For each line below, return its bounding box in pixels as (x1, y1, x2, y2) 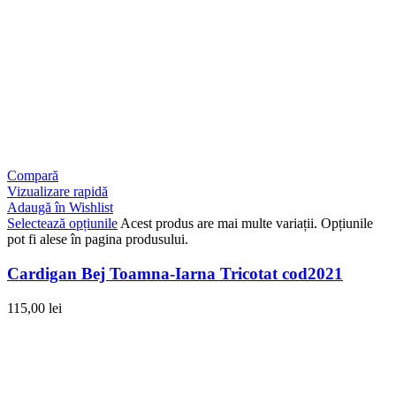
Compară (7, 168, 58, 184)
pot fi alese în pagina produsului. (7, 232, 188, 247)
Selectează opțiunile (7, 216, 118, 232)
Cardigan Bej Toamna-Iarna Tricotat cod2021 (7, 263, 343, 283)
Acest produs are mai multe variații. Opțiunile (120, 216, 373, 232)
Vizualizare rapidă (7, 184, 108, 200)
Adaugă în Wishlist (7, 200, 113, 216)
